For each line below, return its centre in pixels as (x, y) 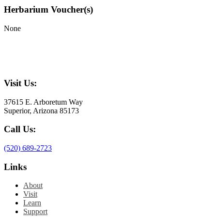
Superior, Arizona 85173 (41, 110)
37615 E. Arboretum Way (43, 102)
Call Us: (20, 129)
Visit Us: (20, 83)
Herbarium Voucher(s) (48, 10)
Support (35, 212)
